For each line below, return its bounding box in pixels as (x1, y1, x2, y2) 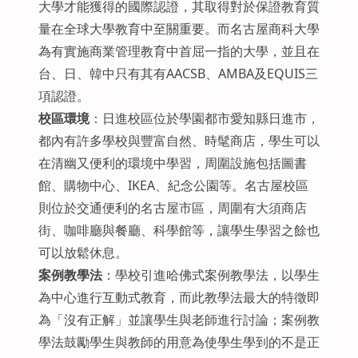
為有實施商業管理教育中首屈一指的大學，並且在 (38, 42, 320, 60)
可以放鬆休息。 (38, 244, 128, 261)
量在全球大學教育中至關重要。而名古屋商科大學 (38, 20, 320, 38)
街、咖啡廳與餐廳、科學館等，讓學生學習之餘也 (38, 221, 320, 239)
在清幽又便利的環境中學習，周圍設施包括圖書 (38, 154, 307, 172)
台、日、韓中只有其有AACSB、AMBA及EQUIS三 (38, 65, 318, 82)
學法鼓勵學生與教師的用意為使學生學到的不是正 (38, 333, 320, 351)
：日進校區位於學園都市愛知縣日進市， (89, 109, 320, 127)
